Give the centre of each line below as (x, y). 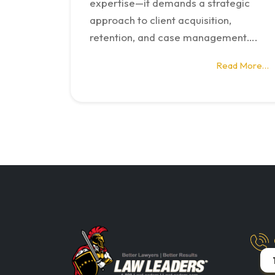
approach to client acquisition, (161, 20)
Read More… (242, 66)
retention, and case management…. (174, 37)
